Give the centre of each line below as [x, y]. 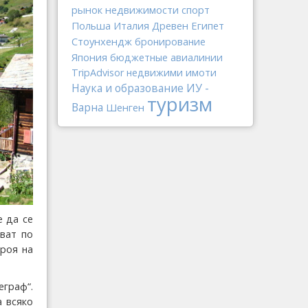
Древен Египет [188, 25]
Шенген [125, 107]
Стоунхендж [102, 41]
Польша [91, 25]
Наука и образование [128, 88]
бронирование [170, 42]
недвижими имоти [172, 73]
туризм [180, 104]
